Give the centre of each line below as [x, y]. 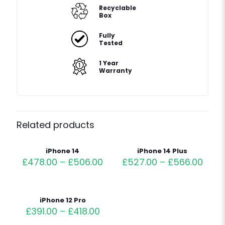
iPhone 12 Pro [63, 200]
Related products [55, 125]
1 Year [109, 63]
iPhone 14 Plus [162, 151]
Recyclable [118, 8]
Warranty [116, 70]
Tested [111, 43]
